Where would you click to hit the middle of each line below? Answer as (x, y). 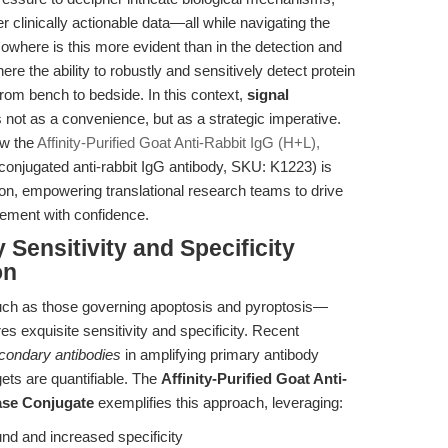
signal (268, 94)
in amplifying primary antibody (220, 354)
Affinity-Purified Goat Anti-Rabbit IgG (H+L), (178, 142)
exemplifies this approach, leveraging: (218, 402)
